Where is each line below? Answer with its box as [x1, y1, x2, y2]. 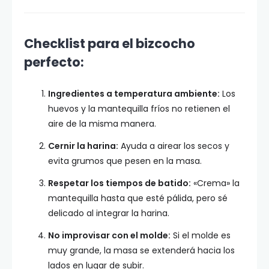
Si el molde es [171, 229, 231, 241]
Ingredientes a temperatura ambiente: [48, 88, 220, 100]
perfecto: [24, 53, 84, 71]
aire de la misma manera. [48, 118, 156, 130]
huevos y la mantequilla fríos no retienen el [48, 103, 230, 115]
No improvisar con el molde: [48, 229, 171, 241]
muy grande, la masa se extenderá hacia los [48, 244, 235, 256]
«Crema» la [191, 177, 240, 189]
